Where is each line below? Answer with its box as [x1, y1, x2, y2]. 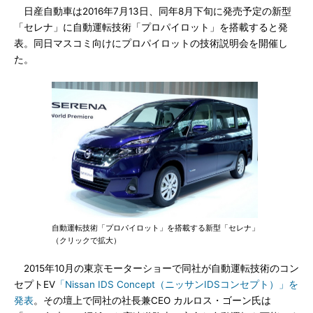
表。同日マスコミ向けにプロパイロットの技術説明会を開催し [14, 38, 288, 49]
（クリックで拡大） [52, 235, 121, 245]
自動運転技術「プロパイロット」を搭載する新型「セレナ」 [52, 223, 259, 233]
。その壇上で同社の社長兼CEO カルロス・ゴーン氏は [34, 295, 271, 306]
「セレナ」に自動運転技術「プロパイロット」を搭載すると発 [14, 22, 288, 33]
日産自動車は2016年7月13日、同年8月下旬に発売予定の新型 [14, 6, 291, 17]
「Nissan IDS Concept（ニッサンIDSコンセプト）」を [55, 279, 298, 290]
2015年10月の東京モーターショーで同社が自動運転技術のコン [14, 263, 299, 274]
